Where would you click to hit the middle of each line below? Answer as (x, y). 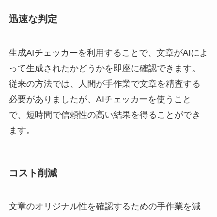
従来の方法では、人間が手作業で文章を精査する (104, 84)
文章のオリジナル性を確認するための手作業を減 (104, 207)
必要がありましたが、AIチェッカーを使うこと (100, 99)
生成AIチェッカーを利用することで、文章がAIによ (108, 53)
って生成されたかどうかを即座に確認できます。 (104, 68)
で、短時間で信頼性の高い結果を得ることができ (104, 115)
